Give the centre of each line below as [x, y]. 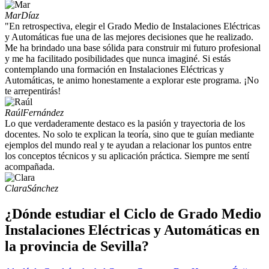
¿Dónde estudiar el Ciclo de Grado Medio [133, 214]
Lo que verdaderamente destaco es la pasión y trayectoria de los [125, 124]
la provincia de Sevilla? [77, 246]
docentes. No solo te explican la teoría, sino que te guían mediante [129, 134]
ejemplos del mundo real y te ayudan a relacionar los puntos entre [128, 145]
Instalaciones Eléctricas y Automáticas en [132, 230]
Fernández [43, 113]
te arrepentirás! [33, 91]
